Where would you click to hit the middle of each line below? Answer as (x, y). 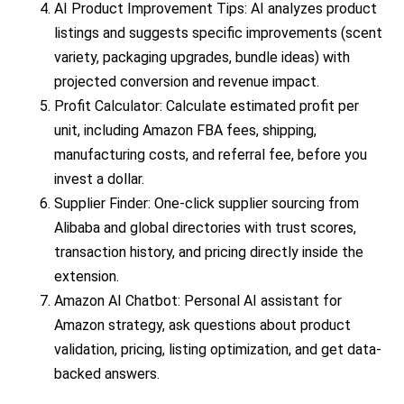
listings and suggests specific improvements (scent (218, 33)
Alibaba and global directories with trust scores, (205, 228)
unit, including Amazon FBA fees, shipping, (185, 131)
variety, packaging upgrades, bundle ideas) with (202, 58)
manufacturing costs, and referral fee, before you (211, 155)
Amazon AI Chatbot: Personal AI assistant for (198, 301)
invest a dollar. (99, 179)
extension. (87, 277)
